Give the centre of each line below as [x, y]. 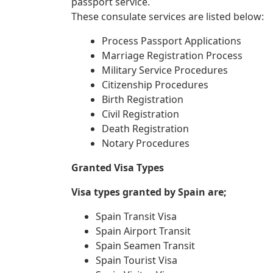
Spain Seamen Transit [145, 246]
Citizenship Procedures [155, 85]
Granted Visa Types [118, 168]
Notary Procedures [146, 143]
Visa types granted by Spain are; [149, 192]
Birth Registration [143, 99]
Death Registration [145, 129]
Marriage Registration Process [172, 55]
